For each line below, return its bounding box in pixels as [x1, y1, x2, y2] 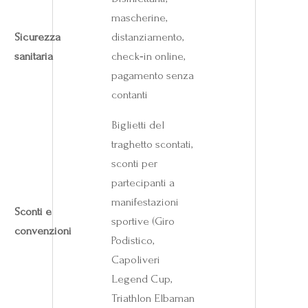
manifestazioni [111, 195, 179, 208]
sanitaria [14, 49, 53, 63]
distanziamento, [111, 30, 184, 43]
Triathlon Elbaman [111, 291, 195, 305]
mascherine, [111, 10, 167, 24]
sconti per [111, 156, 157, 170]
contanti [111, 87, 148, 101]
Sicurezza [14, 30, 60, 43]
